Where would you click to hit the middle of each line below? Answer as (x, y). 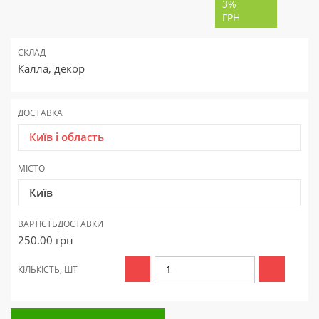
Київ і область (67, 137)
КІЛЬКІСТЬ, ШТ (48, 270)
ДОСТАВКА (40, 113)
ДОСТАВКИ (80, 224)
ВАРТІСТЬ (38, 224)
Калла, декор (51, 69)
